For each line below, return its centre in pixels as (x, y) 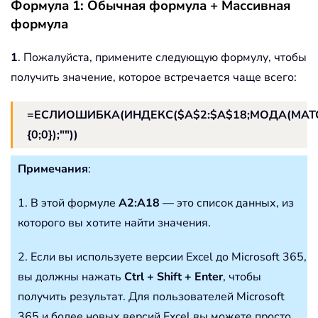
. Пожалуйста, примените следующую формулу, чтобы (162, 58)
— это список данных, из (227, 203)
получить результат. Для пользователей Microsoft (151, 297)
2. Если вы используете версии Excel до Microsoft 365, (162, 257)
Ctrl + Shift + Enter (174, 277)
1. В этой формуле (68, 203)
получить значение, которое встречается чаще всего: (154, 78)
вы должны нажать (71, 277)
